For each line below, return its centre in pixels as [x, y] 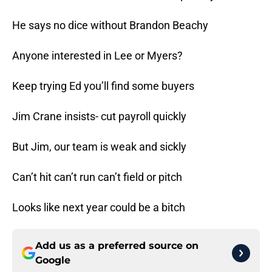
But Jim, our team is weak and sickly [99, 147]
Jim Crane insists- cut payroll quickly [99, 117]
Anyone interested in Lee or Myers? [97, 56]
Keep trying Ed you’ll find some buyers [103, 86]
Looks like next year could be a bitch [99, 208]
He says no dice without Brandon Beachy [110, 25]
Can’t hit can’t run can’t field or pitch [97, 177]
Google [53, 260]
